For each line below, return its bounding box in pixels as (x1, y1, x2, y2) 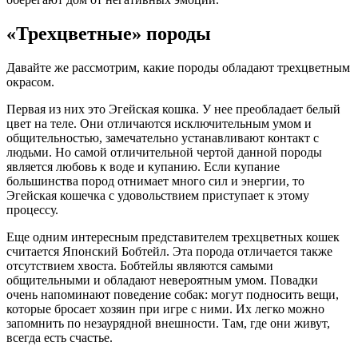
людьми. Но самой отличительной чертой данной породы (6, 145, 322, 159)
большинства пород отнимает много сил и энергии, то (6, 173, 304, 188)
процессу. (6, 202, 58, 217)
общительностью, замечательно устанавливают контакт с (6, 130, 319, 145)
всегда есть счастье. (6, 330, 113, 344)
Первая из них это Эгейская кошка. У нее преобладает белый (6, 101, 340, 116)
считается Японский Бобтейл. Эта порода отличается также (6, 244, 332, 258)
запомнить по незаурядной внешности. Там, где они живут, (6, 316, 330, 330)
